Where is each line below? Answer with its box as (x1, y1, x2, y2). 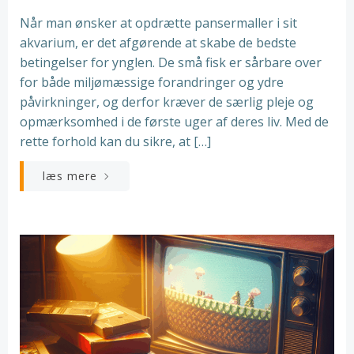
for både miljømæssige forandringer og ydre (20, 73, 284, 91)
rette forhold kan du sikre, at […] (20, 133, 211, 150)
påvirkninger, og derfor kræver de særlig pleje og (20, 93, 314, 111)
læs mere (43, 168, 97, 183)
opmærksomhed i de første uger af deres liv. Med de (20, 113, 329, 130)
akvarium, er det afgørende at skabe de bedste (20, 34, 296, 51)
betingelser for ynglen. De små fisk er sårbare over (20, 54, 322, 71)
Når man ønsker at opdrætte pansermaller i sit (20, 14, 297, 32)
